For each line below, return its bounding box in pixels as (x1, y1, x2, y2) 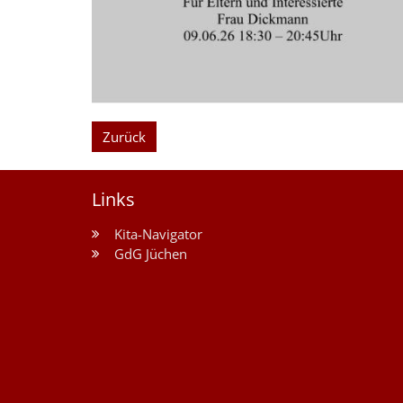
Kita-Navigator (114, 225, 202, 244)
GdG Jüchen (114, 245, 187, 264)
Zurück (103, 128, 146, 147)
